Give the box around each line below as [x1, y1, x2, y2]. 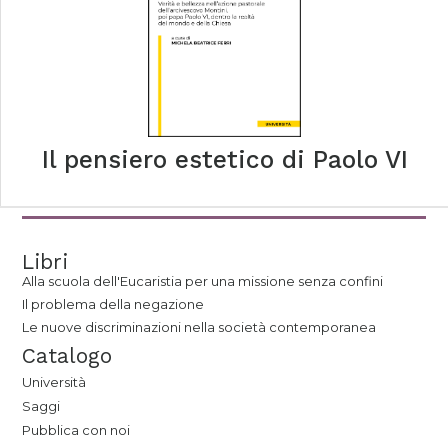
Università [22, 374, 87, 390]
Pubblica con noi [22, 422, 131, 438]
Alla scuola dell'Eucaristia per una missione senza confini [22, 273, 384, 289]
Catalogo [22, 343, 113, 368]
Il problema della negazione [22, 296, 205, 312]
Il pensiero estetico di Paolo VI [41, 145, 408, 174]
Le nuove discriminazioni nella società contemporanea [22, 319, 377, 335]
